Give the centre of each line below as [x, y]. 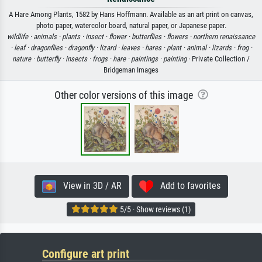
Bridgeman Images [131, 70]
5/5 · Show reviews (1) [154, 209]
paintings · [147, 58]
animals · [48, 36]
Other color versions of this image [126, 95]
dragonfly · [83, 47]
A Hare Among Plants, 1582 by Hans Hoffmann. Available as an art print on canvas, [131, 14]
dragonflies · [49, 47]
